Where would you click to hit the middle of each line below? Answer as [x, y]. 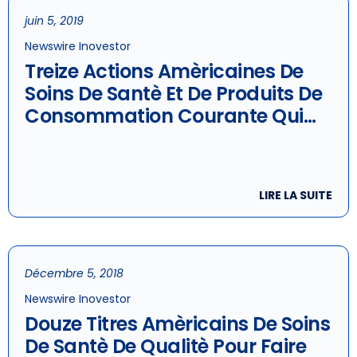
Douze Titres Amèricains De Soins [177, 324]
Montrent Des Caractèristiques [169, 138]
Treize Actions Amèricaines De [164, 71]
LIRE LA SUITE [296, 195]
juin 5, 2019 [54, 21]
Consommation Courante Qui [164, 116]
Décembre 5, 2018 [74, 273]
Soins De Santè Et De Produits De [173, 94]
